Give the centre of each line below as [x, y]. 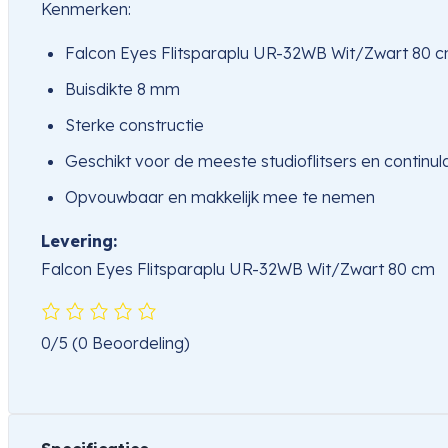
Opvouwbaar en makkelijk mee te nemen [220, 197]
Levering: [79, 241]
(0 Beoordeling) [131, 343]
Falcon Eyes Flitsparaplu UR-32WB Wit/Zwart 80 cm [238, 269]
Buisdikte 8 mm [122, 89]
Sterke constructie [136, 125]
